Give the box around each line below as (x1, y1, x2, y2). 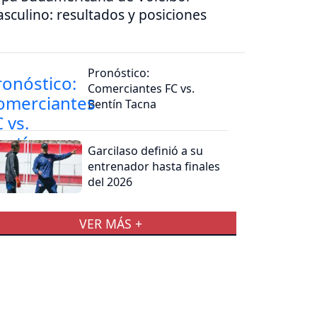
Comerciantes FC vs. (88, 80, 195, 96)
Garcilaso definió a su (88, 142, 204, 158)
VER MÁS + (79, 214, 142, 232)
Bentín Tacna (88, 96, 157, 112)
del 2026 (88, 173, 133, 190)
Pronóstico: (88, 64, 150, 81)
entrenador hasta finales (88, 158, 221, 174)
